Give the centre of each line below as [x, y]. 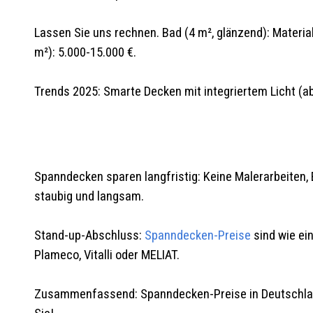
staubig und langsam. [89, 196]
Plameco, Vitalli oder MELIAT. [107, 255]
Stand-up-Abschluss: [89, 235]
